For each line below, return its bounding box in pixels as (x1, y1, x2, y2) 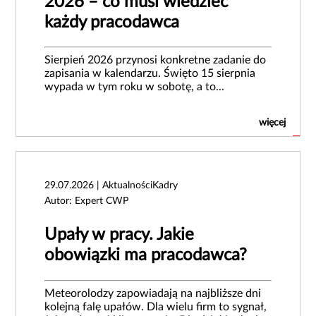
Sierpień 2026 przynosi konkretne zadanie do (44, 54, 267, 66)
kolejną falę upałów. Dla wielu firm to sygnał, (44, 301, 267, 313)
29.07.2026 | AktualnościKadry (44, 181, 178, 191)
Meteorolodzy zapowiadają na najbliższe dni (44, 288, 262, 300)
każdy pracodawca (44, 13, 180, 31)
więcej (258, 118, 286, 128)
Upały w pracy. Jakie (44, 226, 195, 244)
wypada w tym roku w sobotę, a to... (44, 81, 225, 93)
